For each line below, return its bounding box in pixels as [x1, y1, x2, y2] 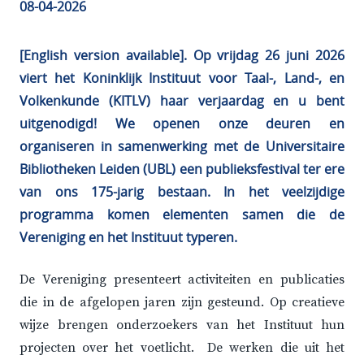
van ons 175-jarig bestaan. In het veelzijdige [19, 183, 344, 201]
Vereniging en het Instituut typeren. [19, 228, 237, 247]
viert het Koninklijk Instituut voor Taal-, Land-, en [19, 69, 344, 88]
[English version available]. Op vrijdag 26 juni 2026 [19, 46, 344, 65]
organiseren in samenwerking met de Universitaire [19, 137, 344, 156]
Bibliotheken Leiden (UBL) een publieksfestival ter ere [19, 160, 344, 179]
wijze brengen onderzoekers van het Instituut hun [19, 317, 344, 334]
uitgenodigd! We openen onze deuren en [19, 115, 344, 133]
